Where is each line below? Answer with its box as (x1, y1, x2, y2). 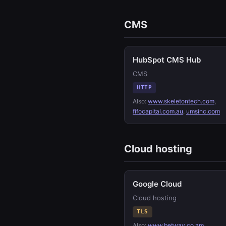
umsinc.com (186, 107, 220, 115)
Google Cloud (133, 179, 182, 189)
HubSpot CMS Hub (133, 55, 201, 65)
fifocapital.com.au (133, 107, 183, 115)
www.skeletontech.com (148, 97, 214, 105)
